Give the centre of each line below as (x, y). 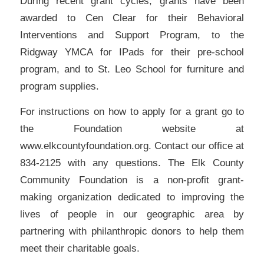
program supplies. (59, 86)
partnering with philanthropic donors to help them (132, 231)
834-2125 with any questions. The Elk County (132, 163)
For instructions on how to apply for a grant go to (132, 112)
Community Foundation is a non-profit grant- (132, 180)
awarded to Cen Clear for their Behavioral (132, 17)
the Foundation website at (132, 129)
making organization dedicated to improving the (132, 197)
